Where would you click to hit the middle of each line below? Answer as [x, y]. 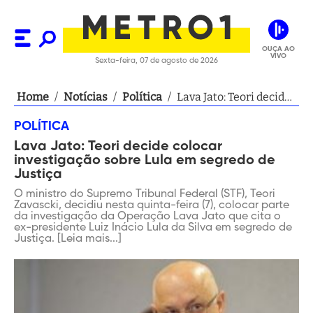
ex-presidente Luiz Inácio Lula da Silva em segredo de [153, 228]
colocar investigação [230, 114]
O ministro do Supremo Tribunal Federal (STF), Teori [145, 194]
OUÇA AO [278, 49]
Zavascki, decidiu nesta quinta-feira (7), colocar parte [152, 205]
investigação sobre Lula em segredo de [145, 161]
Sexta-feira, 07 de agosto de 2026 [156, 60]
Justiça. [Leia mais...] [68, 239]
